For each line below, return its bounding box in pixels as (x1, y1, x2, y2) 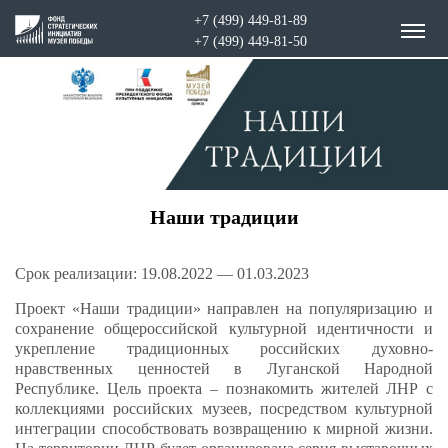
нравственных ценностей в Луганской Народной (15, 359, 433, 377)
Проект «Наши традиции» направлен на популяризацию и (15, 299, 433, 317)
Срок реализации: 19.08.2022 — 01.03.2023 (15, 264, 309, 282)
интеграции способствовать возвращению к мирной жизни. (15, 419, 433, 437)
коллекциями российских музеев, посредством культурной (15, 399, 433, 417)
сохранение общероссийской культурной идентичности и (15, 319, 433, 337)
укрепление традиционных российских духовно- (15, 339, 433, 357)
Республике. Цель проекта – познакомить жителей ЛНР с (15, 379, 433, 397)
